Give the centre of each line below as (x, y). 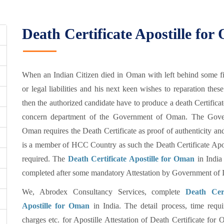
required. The (45, 159)
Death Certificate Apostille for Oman (131, 159)
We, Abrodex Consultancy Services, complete (104, 192)
